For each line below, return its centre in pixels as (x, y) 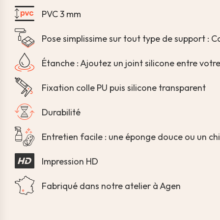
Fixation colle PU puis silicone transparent (124, 87)
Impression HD (70, 161)
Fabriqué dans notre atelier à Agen (111, 186)
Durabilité (61, 112)
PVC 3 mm (61, 14)
